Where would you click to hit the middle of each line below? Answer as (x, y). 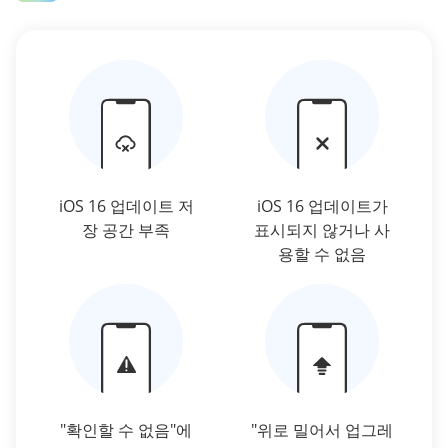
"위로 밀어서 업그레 (322, 430)
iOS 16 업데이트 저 (126, 206)
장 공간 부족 (126, 230)
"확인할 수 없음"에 (126, 430)
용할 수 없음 (322, 254)
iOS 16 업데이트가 (322, 206)
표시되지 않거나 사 (322, 230)
